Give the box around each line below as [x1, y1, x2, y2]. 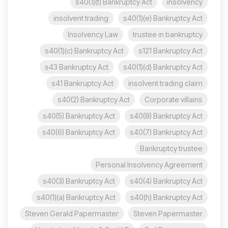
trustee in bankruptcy [133, 30, 203, 39]
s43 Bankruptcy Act [45, 62, 108, 71]
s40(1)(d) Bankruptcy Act [123, 62, 203, 71]
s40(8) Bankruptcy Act [130, 111, 203, 120]
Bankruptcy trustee [140, 144, 203, 153]
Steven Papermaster [133, 209, 203, 218]
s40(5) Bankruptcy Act [43, 111, 115, 120]
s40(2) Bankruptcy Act [58, 95, 130, 104]
